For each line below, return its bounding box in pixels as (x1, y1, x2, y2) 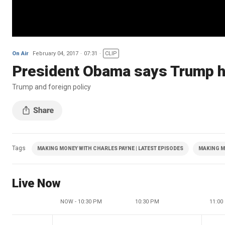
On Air (12, 50, 29, 57)
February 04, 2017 (33, 50, 78, 57)
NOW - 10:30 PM (60, 198, 102, 205)
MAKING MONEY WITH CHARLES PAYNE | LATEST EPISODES (37, 145, 183, 151)
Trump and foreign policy (12, 82, 91, 91)
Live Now (12, 176, 61, 190)
